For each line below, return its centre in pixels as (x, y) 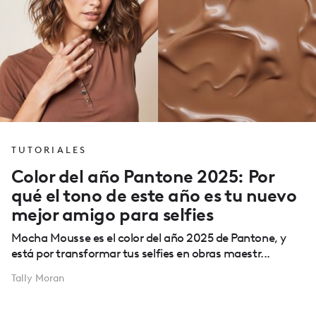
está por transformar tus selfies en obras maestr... (140, 254)
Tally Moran (37, 279)
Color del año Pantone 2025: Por (142, 177)
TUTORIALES (49, 150)
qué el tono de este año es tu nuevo (154, 196)
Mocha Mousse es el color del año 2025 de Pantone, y (148, 238)
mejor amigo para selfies (112, 215)
